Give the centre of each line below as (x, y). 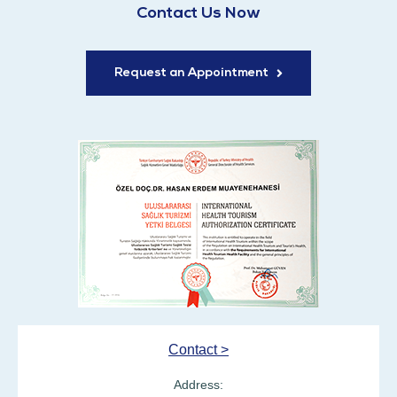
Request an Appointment (191, 74)
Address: (198, 385)
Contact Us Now (198, 14)
